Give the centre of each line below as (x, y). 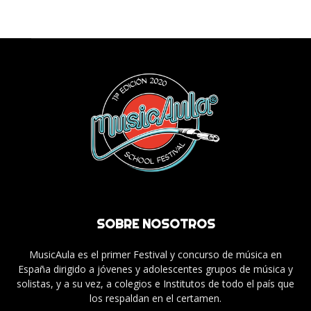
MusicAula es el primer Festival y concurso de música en (155, 254)
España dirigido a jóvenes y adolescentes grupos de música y (155, 269)
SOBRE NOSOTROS (155, 224)
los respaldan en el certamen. (155, 298)
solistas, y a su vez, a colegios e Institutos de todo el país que (155, 283)
